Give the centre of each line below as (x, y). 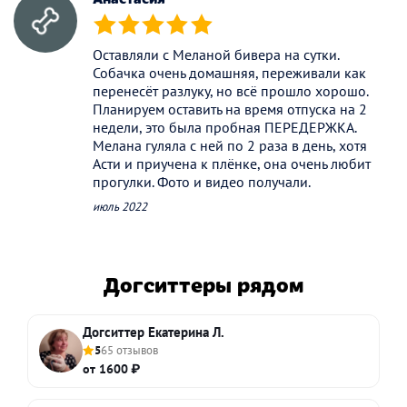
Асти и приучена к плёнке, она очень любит (232, 164)
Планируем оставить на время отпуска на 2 (230, 109)
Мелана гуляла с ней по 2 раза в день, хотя (230, 146)
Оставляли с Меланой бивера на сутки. (216, 55)
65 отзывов (129, 350)
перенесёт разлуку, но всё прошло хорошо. (230, 91)
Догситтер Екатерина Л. (154, 332)
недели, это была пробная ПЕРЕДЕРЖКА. (224, 128)
